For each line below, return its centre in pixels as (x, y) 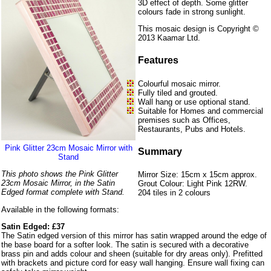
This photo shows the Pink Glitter (60, 174)
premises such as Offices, (184, 120)
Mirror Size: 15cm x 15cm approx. (198, 175)
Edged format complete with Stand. (63, 192)
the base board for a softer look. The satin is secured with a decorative (125, 245)
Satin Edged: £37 (33, 227)
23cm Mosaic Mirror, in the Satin (58, 183)
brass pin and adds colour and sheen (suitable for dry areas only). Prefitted (132, 254)
